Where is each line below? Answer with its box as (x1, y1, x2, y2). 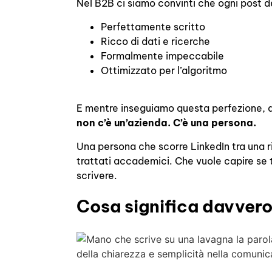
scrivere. (76, 169, 118, 182)
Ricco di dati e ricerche (101, 35, 211, 47)
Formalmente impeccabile (101, 49, 225, 62)
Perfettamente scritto (101, 20, 206, 33)
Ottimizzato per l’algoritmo (101, 64, 228, 76)
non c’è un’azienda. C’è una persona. (76, 117, 257, 129)
